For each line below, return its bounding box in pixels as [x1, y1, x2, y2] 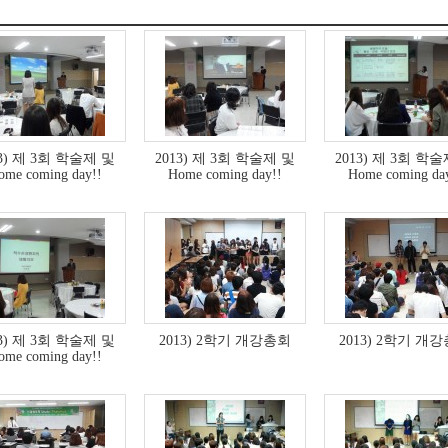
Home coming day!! [168, 166, 282, 182]
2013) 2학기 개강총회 [159, 332, 291, 348]
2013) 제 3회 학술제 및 [155, 150, 295, 166]
